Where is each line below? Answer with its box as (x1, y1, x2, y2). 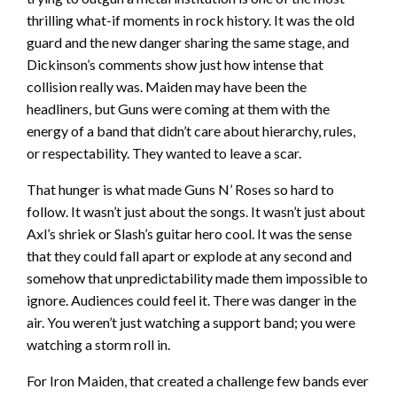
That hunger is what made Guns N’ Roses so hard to (27, 181, 334, 198)
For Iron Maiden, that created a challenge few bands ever (27, 372, 369, 390)
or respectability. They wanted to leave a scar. (27, 144, 301, 162)
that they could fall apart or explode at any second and (27, 247, 352, 265)
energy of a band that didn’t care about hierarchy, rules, (27, 122, 355, 140)
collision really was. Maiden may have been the (27, 78, 307, 96)
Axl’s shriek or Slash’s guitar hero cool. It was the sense (27, 225, 352, 243)
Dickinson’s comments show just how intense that (27, 56, 323, 74)
